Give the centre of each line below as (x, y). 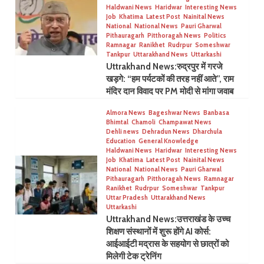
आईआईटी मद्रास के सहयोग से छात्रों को (167, 244)
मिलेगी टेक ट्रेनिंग (133, 257)
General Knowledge (168, 141)
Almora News (126, 113)
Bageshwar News (174, 113)
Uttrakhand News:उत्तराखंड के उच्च (168, 220)
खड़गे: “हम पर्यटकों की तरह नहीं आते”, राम (170, 79)
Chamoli (143, 122)
